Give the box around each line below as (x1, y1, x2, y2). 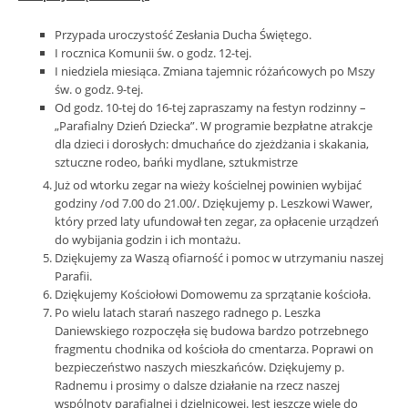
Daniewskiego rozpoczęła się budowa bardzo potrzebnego (55, 322, 369, 339)
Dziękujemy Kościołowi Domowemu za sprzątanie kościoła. (55, 286, 371, 302)
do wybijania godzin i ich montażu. (55, 231, 240, 248)
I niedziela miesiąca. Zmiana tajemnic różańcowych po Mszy (55, 63, 375, 79)
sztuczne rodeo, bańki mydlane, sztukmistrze (55, 154, 298, 170)
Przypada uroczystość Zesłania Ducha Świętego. (55, 26, 311, 43)
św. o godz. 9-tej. (55, 81, 143, 97)
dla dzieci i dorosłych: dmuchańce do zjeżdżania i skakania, (55, 136, 369, 152)
